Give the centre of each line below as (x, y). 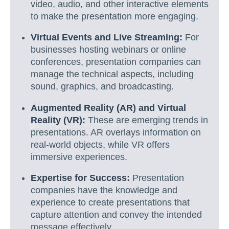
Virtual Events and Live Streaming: (107, 38)
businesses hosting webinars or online (108, 50)
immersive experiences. (79, 157)
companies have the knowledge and (104, 190)
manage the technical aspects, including (112, 74)
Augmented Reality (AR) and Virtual (108, 108)
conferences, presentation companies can (116, 62)
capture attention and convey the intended (116, 215)
